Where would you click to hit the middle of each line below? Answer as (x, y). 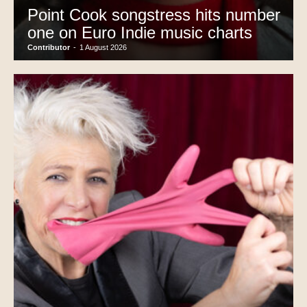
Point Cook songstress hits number (154, 14)
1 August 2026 (103, 47)
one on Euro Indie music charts (140, 32)
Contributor (49, 47)
